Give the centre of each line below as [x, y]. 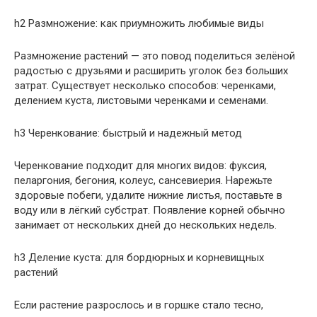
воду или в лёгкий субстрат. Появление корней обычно [150, 210]
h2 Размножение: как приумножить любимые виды [139, 23]
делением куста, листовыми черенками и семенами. [141, 100]
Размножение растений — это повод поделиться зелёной [155, 56]
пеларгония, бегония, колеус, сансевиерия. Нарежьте [143, 180]
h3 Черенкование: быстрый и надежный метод [128, 133]
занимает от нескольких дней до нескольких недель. [145, 225]
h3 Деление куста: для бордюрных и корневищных [139, 257]
